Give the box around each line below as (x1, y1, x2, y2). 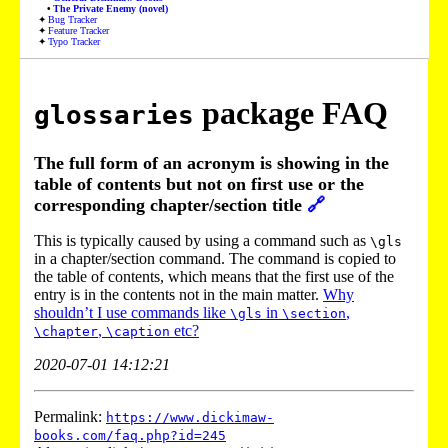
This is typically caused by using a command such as (34, 232, 370, 250)
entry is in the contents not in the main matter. (34, 286, 323, 304)
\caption (106, 324, 170, 340)
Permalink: (34, 408, 106, 426)
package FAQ (194, 94, 388, 131)
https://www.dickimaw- (106, 410, 274, 426)
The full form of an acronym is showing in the (34, 153, 389, 174)
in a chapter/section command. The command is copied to (34, 250, 396, 268)
